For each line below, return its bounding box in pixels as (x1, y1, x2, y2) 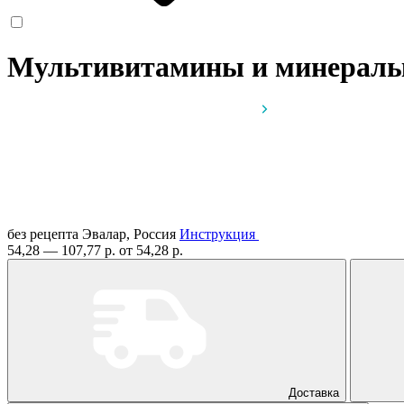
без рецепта (7, 225, 78, 242)
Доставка (289, 385, 339, 399)
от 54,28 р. (119, 242, 183, 258)
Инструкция (179, 225, 255, 242)
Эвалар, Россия (82, 225, 179, 242)
